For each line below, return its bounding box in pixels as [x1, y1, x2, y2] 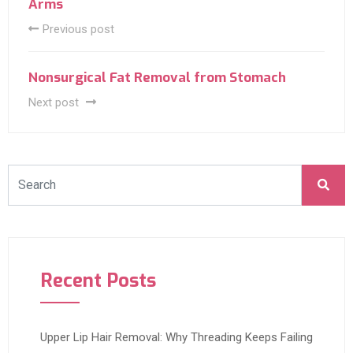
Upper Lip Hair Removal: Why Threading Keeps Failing [40, 329, 313, 344]
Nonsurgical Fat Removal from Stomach [28, 68, 286, 87]
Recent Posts [40, 267, 156, 293]
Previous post [43, 21, 114, 36]
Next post [28, 95, 82, 110]
